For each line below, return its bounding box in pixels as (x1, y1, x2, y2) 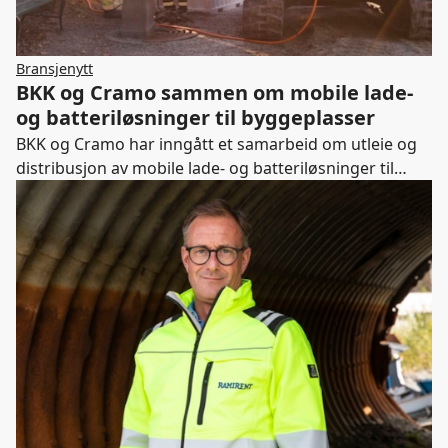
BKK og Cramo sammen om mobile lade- (16, 79, 413, 107)
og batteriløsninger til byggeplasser (16, 104, 375, 132)
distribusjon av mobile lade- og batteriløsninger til (16, 157, 394, 180)
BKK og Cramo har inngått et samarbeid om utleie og (16, 133, 417, 156)
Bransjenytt (16, 58, 93, 78)
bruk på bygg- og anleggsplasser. (16, 181, 266, 204)
